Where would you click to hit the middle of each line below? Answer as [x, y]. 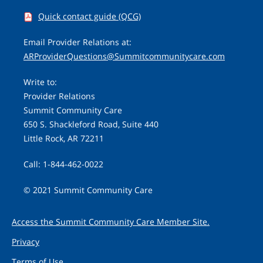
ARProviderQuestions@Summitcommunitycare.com [124, 56]
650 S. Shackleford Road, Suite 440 [91, 124]
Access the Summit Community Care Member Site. [111, 222]
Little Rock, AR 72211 [64, 139]
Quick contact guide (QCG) [90, 16]
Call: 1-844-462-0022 [63, 164]
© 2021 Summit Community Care [88, 190]
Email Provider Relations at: [77, 42]
